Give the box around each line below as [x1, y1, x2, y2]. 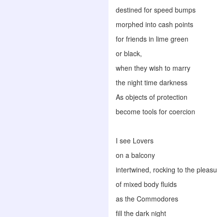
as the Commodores [116, 194, 178, 203]
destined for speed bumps [116, 5, 198, 15]
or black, [116, 48, 144, 58]
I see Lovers [116, 136, 154, 145]
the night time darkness [116, 77, 187, 87]
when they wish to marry [116, 63, 192, 73]
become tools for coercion [116, 107, 195, 116]
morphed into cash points [116, 19, 193, 29]
